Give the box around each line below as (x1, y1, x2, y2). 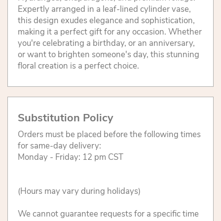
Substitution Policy (18, 110, 113, 126)
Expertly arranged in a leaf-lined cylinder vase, (18, 3, 191, 15)
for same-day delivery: (18, 140, 101, 152)
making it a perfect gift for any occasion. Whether (18, 26, 202, 38)
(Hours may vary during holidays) (18, 185, 141, 197)
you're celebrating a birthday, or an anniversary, (18, 37, 195, 49)
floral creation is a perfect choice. (18, 60, 139, 72)
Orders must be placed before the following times (18, 129, 201, 141)
